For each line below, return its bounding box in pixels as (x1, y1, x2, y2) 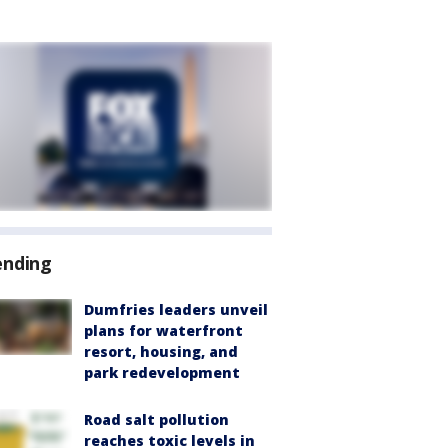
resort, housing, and (84, 342, 238, 361)
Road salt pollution (84, 410, 229, 429)
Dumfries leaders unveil (84, 300, 268, 319)
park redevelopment (84, 363, 240, 382)
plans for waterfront (84, 321, 243, 340)
